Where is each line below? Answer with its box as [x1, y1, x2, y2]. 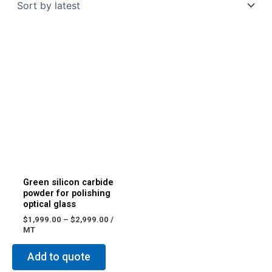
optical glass [22, 199, 76, 210]
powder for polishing [22, 188, 110, 199]
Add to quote [27, 251, 90, 263]
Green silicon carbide [22, 177, 114, 188]
